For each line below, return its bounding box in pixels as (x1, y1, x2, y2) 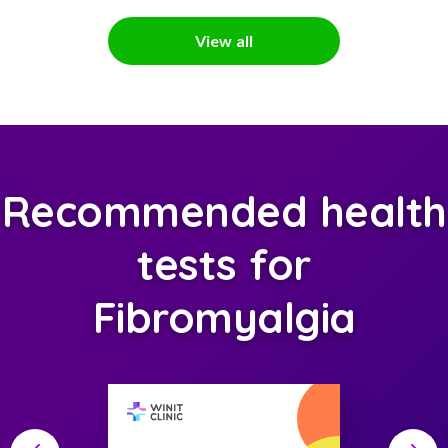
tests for (137, 238, 311, 291)
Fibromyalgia (92, 291, 356, 344)
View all (195, 31, 253, 50)
